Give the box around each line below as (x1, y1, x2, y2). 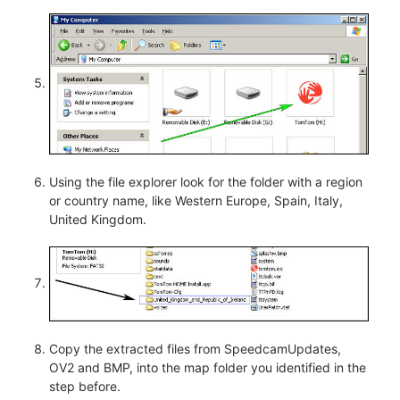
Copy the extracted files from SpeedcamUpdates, (49, 340, 341, 356)
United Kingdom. (49, 212, 146, 228)
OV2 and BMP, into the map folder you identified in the (49, 359, 366, 375)
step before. (49, 378, 121, 394)
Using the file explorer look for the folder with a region (49, 174, 362, 190)
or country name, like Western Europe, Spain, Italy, (49, 193, 343, 209)
